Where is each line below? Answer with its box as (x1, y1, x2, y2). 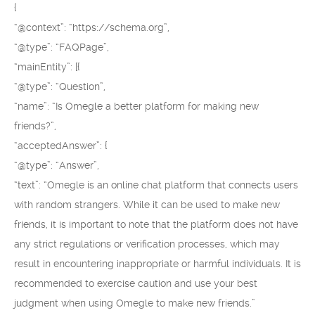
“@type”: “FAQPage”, (14, 41, 109, 53)
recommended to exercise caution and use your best (14, 278, 257, 289)
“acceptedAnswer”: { (14, 140, 108, 151)
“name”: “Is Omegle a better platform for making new (14, 101, 259, 112)
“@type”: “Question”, (14, 81, 105, 92)
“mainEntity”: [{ (14, 61, 80, 72)
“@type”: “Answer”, (14, 160, 99, 171)
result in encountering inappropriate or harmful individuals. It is (14, 258, 301, 269)
